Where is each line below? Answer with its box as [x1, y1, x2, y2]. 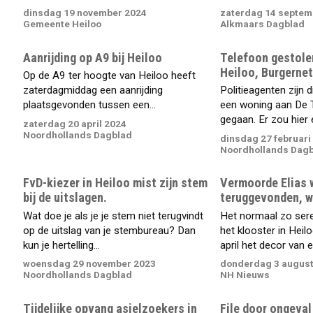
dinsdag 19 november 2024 [23, 7, 147, 19]
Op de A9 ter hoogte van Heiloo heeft [23, 69, 196, 82]
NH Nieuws [219, 269, 270, 281]
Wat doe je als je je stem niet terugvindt [23, 209, 204, 222]
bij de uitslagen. [23, 190, 108, 205]
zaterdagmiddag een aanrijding [23, 84, 163, 97]
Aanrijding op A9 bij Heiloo [23, 50, 163, 65]
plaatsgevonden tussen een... [23, 99, 156, 112]
